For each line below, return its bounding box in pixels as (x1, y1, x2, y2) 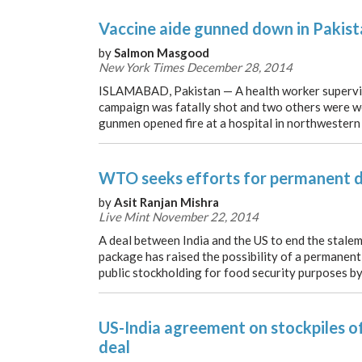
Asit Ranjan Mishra (114, 195, 219, 209)
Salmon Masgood (114, 45, 209, 60)
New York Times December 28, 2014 (99, 60, 293, 74)
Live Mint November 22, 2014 (99, 209, 259, 224)
